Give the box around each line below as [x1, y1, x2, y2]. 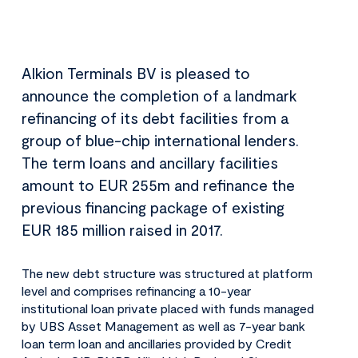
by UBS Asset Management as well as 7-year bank [22, 318, 306, 334]
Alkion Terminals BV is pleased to [22, 64, 251, 83]
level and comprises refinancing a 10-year [22, 283, 252, 299]
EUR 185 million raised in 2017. [22, 221, 224, 240]
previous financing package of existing [22, 198, 285, 217]
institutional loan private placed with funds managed [22, 300, 315, 316]
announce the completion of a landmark [22, 86, 297, 105]
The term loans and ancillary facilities [22, 153, 279, 173]
